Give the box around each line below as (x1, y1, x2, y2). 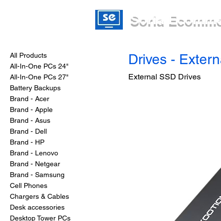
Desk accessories (10, 203, 65, 211)
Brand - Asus (10, 116, 50, 124)
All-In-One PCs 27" (10, 73, 69, 81)
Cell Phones (10, 181, 47, 189)
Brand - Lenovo (10, 148, 58, 157)
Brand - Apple (10, 105, 53, 113)
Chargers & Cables (10, 192, 69, 200)
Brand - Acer (10, 94, 49, 103)
